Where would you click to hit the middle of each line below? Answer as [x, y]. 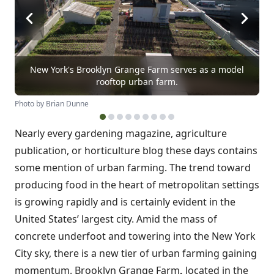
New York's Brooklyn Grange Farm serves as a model [137, 69]
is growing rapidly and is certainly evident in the [125, 202]
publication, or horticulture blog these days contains [136, 150]
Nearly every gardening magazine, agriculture [121, 133]
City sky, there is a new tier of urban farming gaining [136, 253]
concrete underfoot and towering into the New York [135, 236]
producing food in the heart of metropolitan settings [137, 185]
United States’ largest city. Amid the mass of [116, 219]
